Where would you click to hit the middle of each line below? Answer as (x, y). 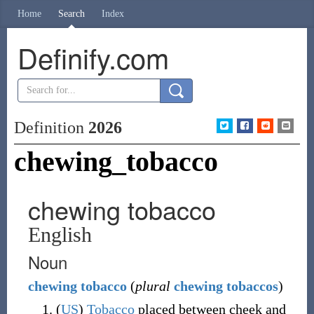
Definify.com (93, 57)
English (60, 234)
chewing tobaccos (226, 286)
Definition (51, 128)
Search (71, 14)
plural (152, 286)
